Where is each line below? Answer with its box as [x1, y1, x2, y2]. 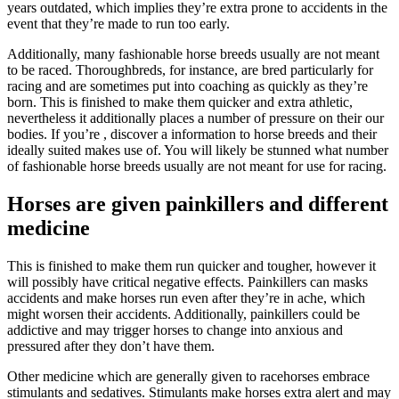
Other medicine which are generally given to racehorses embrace [7, 368, 370, 384]
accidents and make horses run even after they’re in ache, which [7, 289, 365, 305]
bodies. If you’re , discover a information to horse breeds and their [7, 126, 377, 142]
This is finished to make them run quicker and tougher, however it [7, 257, 376, 273]
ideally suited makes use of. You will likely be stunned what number [7, 142, 388, 158]
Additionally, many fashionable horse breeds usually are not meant [7, 45, 379, 61]
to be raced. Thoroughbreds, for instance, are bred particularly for [7, 61, 373, 77]
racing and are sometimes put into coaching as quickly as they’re [7, 77, 368, 94]
